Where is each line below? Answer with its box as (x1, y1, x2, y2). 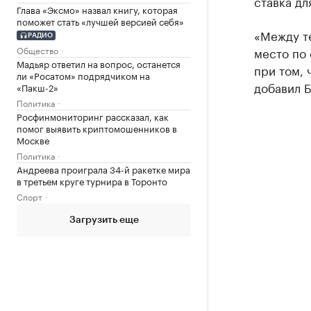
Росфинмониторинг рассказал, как (17, 108, 169, 123)
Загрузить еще (69, 215, 139, 225)
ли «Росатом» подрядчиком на (17, 67, 150, 82)
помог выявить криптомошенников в (17, 120, 177, 135)
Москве (17, 132, 49, 146)
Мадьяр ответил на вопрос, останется (17, 56, 180, 70)
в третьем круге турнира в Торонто (17, 173, 167, 187)
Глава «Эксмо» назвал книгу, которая (17, 2, 178, 16)
